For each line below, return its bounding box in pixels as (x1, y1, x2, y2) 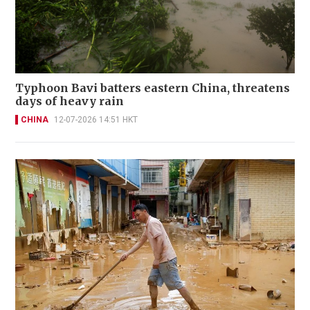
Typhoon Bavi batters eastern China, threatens (15, 80, 290, 95)
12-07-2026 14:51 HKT (54, 114, 138, 125)
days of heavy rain (15, 93, 124, 108)
